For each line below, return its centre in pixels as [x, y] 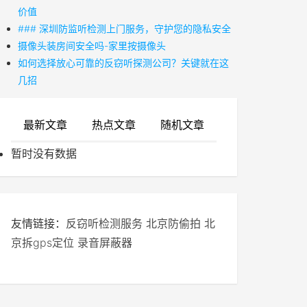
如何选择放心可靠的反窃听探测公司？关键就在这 [123, 63]
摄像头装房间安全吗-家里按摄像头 [92, 46]
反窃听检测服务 [104, 223]
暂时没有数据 [44, 153]
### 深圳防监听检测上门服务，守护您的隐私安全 [124, 28]
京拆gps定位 [42, 243]
